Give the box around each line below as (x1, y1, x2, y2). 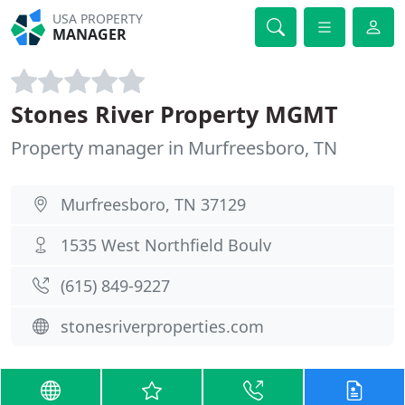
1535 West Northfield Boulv (61, 234, 271, 256)
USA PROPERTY (52, 10, 144, 27)
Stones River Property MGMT (11, 99, 338, 129)
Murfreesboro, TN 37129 (61, 193, 246, 215)
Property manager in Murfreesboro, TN (11, 136, 337, 160)
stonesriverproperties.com (61, 316, 264, 337)
